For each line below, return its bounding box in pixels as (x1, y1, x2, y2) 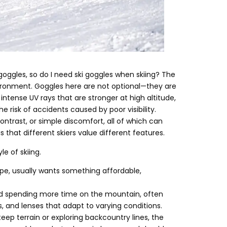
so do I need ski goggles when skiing (29, 69, 156, 80)
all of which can (107, 116, 163, 127)
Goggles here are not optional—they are (34, 81, 176, 92)
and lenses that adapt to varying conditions (6, 201, 161, 211)
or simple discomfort (29, 116, 103, 127)
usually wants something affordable (12, 166, 140, 176)
